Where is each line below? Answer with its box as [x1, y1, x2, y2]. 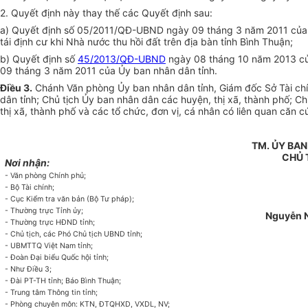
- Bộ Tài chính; [5, 183, 55, 192]
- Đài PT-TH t [5, 276, 52, 286]
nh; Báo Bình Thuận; [53, 276, 122, 286]
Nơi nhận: [5, 157, 50, 169]
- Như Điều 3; [5, 265, 52, 274]
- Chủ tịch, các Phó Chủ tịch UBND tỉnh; [5, 230, 143, 239]
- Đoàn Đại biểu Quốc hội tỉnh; [5, 253, 109, 263]
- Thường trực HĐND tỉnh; [5, 218, 96, 228]
